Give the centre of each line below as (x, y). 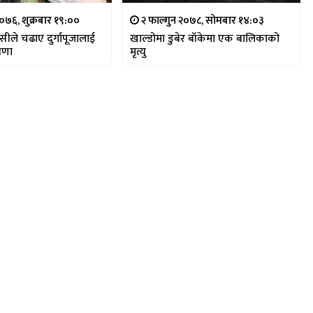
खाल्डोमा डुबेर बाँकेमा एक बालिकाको (204, 39)
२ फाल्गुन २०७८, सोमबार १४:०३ (201, 21)
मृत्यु (138, 52)
